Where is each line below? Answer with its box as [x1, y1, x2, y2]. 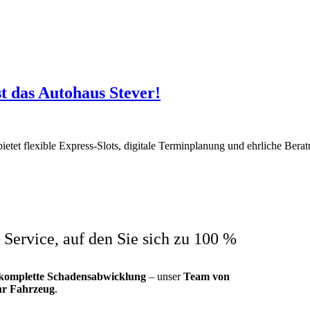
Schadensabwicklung [47, 271, 146, 283]
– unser [146, 271, 183, 283]
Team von [183, 271, 230, 283]
